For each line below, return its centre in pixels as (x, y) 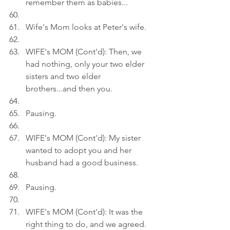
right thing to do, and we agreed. (86, 224)
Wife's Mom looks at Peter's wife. (86, 27)
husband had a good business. (82, 162)
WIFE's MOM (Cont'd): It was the (85, 212)
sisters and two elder (64, 76)
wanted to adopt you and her (80, 150)
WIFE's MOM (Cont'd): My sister (84, 138)
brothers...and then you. (69, 89)
